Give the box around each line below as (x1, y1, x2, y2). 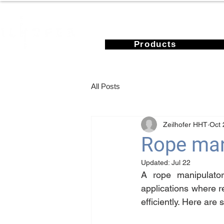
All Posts (91, 81, 120, 90)
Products (133, 39, 177, 49)
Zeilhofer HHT (163, 120, 207, 128)
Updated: (141, 158, 171, 166)
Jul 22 (171, 158, 190, 166)
